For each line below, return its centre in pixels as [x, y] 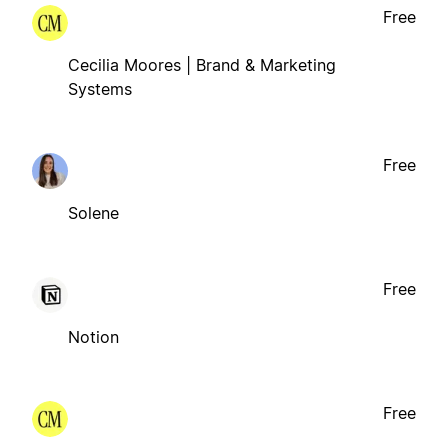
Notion [93, 336]
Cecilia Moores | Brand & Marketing [202, 64]
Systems [100, 88]
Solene [93, 212]
